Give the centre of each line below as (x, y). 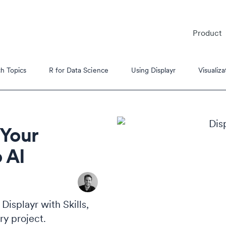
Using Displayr (153, 70)
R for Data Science (79, 70)
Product (207, 33)
